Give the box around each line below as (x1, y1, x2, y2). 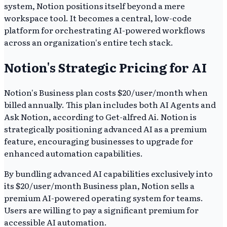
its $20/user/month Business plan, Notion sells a (4, 179, 195, 192)
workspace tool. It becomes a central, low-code (4, 12, 192, 24)
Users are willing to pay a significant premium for (4, 204, 199, 216)
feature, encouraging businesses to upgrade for (4, 135, 193, 147)
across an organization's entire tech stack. (4, 36, 173, 49)
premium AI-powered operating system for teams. (4, 192, 203, 204)
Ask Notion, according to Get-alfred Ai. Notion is (4, 110, 197, 123)
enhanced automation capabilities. (4, 147, 143, 160)
